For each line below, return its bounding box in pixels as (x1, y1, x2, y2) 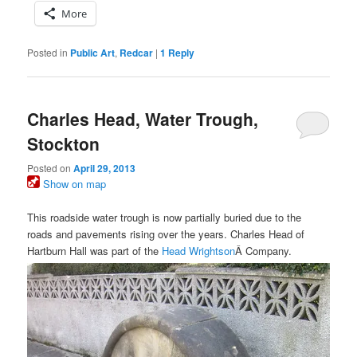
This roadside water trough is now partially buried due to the (27, 209, 302, 225)
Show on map (40, 175, 107, 191)
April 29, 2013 (73, 160, 136, 175)
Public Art (70, 45, 116, 61)
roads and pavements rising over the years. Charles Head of (27, 226, 305, 241)
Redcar (120, 45, 154, 61)
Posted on (27, 160, 74, 175)
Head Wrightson (162, 242, 236, 258)
